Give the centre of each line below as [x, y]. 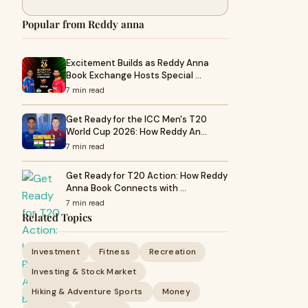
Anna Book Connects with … [126, 188]
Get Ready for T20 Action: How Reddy [147, 176]
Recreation [173, 252]
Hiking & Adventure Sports [87, 291]
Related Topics [57, 217]
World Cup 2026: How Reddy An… [136, 132]
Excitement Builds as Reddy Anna [137, 63]
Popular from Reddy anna [83, 24]
